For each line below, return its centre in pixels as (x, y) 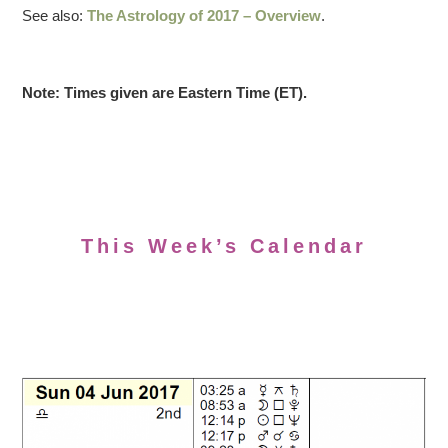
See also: (55, 15)
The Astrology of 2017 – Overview (204, 15)
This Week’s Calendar (224, 245)
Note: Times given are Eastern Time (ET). (165, 92)
